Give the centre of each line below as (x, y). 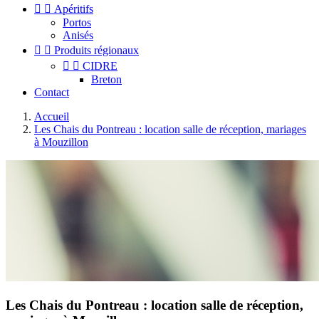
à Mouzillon (61, 142)
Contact (52, 92)
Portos (77, 22)
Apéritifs (74, 9)
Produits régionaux (96, 50)
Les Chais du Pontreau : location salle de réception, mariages (170, 129)
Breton (106, 79)
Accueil (52, 116)
